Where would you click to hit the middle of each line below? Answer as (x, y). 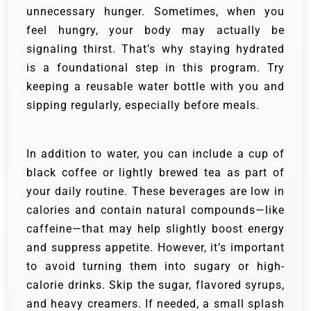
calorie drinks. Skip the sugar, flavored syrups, (155, 285)
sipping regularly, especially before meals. (143, 106)
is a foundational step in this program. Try (155, 68)
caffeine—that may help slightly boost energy (155, 229)
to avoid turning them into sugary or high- (155, 267)
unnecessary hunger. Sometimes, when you (155, 12)
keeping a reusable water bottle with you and (155, 87)
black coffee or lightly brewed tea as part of (155, 173)
